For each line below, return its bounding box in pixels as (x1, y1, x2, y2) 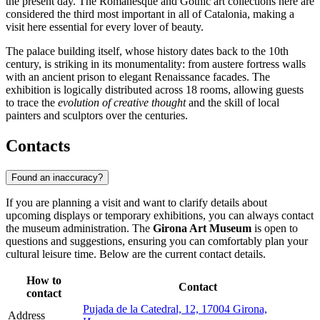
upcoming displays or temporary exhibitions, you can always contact (6, 209, 314, 221)
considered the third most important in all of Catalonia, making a (6, 8, 294, 21)
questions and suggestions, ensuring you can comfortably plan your (6, 234, 308, 247)
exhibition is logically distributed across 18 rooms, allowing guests (6, 84, 304, 96)
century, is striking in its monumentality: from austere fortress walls (6, 58, 306, 71)
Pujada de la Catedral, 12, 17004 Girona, (83, 302, 267, 315)
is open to (251, 221, 298, 234)
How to (26, 274, 61, 286)
